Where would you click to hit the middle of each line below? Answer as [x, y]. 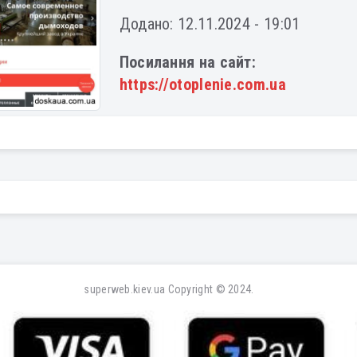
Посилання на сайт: [188, 62]
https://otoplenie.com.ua [202, 84]
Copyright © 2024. [210, 290]
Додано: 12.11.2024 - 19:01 [210, 24]
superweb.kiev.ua [125, 290]
